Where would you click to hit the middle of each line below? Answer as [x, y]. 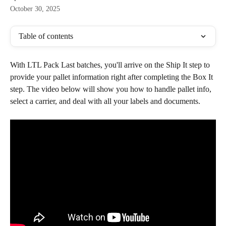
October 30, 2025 [35, 9]
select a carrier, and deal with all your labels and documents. [105, 101]
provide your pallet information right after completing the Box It [112, 77]
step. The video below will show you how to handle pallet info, [112, 89]
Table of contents [46, 36]
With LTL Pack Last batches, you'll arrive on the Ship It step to [111, 65]
